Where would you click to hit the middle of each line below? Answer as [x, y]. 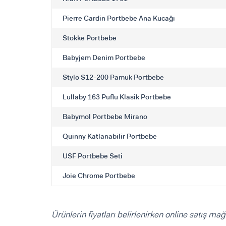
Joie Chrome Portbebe [99, 176]
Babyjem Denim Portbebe [104, 58]
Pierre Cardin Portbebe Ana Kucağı [119, 18]
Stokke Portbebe [90, 38]
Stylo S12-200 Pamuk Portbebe [113, 77]
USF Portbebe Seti [93, 156]
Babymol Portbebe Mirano [105, 117]
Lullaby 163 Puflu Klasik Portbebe [117, 97]
